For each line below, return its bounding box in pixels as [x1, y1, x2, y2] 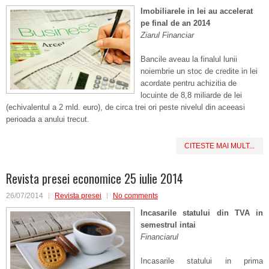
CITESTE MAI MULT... [184, 142, 255, 150]
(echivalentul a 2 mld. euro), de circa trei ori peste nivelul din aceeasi [6, 103, 245, 112]
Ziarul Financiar [141, 31, 194, 40]
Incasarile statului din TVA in [141, 208, 263, 217]
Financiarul [141, 232, 178, 241]
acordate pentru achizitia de [141, 79, 237, 88]
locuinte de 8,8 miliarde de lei [141, 91, 242, 100]
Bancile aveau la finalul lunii [141, 55, 237, 64]
